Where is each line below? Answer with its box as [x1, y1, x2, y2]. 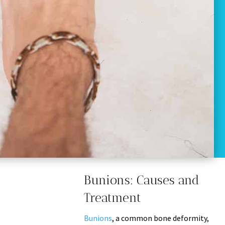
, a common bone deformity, [111, 212, 209, 223]
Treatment [83, 189, 141, 205]
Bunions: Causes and [83, 172, 199, 187]
